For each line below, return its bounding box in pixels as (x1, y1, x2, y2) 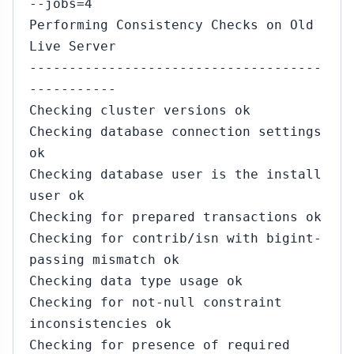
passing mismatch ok (29, 252, 179, 267)
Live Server (29, 39, 116, 54)
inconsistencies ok (29, 316, 171, 331)
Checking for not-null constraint (29, 295, 282, 310)
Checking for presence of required (29, 337, 290, 352)
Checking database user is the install (29, 167, 322, 182)
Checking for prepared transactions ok (29, 209, 322, 224)
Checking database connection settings (29, 124, 322, 139)
